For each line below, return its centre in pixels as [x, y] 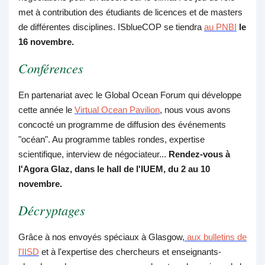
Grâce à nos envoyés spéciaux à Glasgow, [101, 237]
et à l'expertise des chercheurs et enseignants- [130, 252]
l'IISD [29, 252]
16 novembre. [46, 42]
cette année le [46, 110]
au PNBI [220, 27]
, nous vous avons [195, 110]
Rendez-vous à [199, 154]
